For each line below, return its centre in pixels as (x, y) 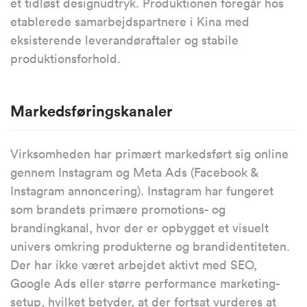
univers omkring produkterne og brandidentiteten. (150, 246)
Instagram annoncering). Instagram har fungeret (142, 191)
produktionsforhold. (65, 59)
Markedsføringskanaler (91, 111)
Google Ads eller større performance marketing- (145, 283)
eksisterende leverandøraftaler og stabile (124, 40)
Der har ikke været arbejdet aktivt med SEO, (134, 265)
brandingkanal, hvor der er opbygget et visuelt (139, 228)
